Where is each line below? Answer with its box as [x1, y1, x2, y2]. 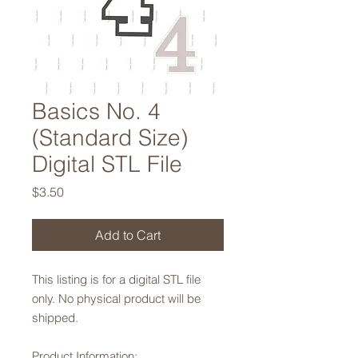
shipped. [32, 309, 82, 325]
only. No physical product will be [32, 290, 201, 306]
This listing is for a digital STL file [32, 271, 201, 287]
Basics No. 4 [32, 97, 161, 125]
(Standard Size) [32, 123, 188, 151]
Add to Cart [95, 226, 161, 243]
